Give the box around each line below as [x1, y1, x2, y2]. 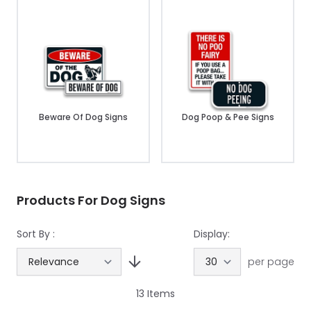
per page [248, 255, 294, 269]
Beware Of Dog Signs [39, 111, 128, 123]
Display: [194, 227, 230, 241]
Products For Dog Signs [17, 192, 165, 209]
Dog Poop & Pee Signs [181, 111, 274, 123]
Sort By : [17, 227, 55, 241]
